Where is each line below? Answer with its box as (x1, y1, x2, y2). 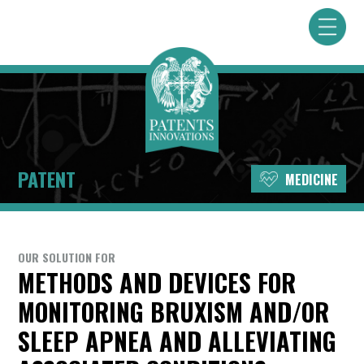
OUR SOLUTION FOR (18, 249, 116, 266)
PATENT (18, 164, 76, 193)
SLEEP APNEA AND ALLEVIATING (18, 323, 337, 359)
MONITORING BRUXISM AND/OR (18, 293, 330, 330)
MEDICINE (281, 170, 338, 190)
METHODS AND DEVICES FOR (18, 264, 297, 301)
